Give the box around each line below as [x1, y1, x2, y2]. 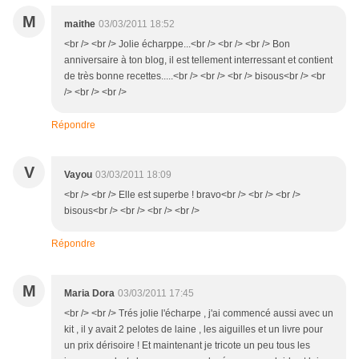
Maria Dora [64, 288, 115, 300]
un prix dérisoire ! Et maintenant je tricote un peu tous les [64, 340, 310, 352]
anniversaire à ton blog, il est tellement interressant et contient [64, 54, 333, 67]
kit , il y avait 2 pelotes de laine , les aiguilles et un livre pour [64, 324, 323, 336]
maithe [64, 18, 95, 30]
